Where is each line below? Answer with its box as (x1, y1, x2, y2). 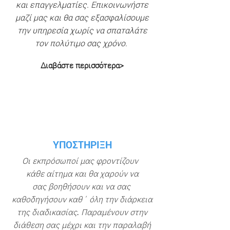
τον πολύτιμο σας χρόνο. (35, 37, 129, 48)
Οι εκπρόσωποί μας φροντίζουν (22, 158, 142, 166)
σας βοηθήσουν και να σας (32, 183, 132, 191)
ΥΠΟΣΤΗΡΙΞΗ (52, 138, 112, 151)
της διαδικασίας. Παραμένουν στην (17, 209, 147, 217)
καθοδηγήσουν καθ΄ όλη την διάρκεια (12, 196, 152, 204)
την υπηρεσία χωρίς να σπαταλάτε (17, 25, 147, 35)
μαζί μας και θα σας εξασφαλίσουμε (15, 12, 149, 23)
